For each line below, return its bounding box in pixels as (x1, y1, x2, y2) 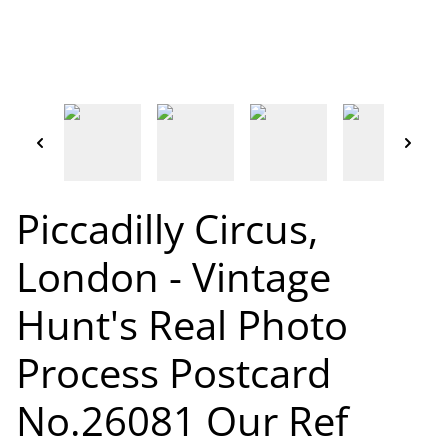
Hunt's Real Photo (16, 297, 348, 352)
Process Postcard (16, 345, 331, 400)
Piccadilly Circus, (16, 201, 318, 256)
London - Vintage (16, 249, 331, 304)
